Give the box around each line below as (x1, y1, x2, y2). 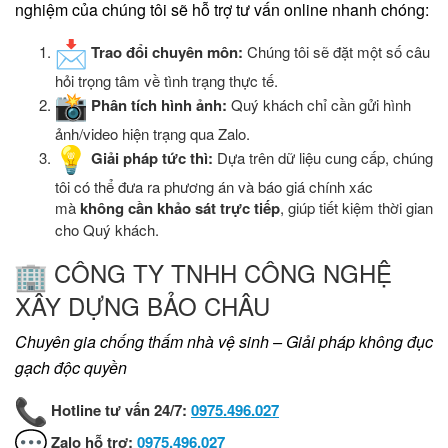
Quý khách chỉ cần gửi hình (227, 93, 411, 115)
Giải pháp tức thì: (91, 146, 213, 169)
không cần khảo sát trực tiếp (80, 196, 280, 219)
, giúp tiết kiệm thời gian (280, 196, 433, 218)
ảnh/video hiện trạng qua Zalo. (55, 122, 250, 144)
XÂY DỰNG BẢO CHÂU (15, 287, 270, 323)
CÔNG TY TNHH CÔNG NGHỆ (47, 254, 392, 290)
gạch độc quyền (15, 355, 127, 379)
